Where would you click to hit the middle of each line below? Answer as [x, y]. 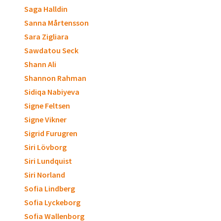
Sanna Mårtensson [56, 23]
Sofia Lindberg [50, 188]
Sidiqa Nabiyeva [52, 92]
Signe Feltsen [47, 106]
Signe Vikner [45, 119]
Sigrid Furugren [51, 133]
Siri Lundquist [48, 161]
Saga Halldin [46, 9]
